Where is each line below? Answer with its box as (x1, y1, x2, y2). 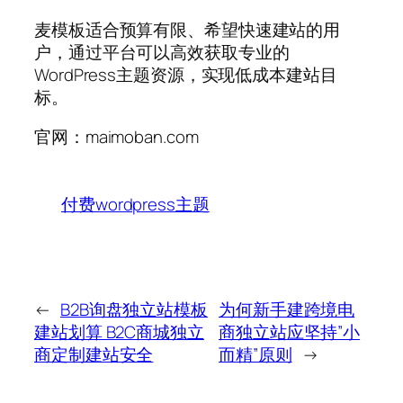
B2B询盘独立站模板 (59, 298, 208, 322)
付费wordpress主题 (61, 192, 210, 216)
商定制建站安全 (34, 343, 154, 367)
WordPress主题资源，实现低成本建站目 (34, 63, 337, 87)
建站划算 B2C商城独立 (34, 320, 204, 345)
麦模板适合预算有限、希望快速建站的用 (34, 18, 341, 42)
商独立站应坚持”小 (219, 320, 361, 345)
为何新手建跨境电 (219, 298, 355, 322)
